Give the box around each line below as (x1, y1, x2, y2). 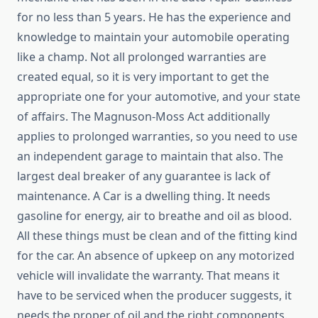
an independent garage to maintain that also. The (17, 148, 283, 165)
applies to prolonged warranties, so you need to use (17, 128, 297, 145)
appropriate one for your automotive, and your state (17, 89, 300, 105)
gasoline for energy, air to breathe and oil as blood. (17, 208, 292, 224)
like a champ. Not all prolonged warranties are (17, 49, 266, 65)
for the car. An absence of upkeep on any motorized (17, 248, 295, 264)
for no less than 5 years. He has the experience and (17, 9, 291, 26)
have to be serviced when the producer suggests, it (17, 287, 292, 304)
